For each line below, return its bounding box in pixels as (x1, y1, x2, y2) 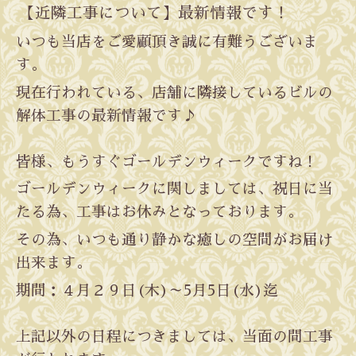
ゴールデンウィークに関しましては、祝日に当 (16, 181, 333, 197)
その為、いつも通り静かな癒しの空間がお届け (16, 232, 333, 248)
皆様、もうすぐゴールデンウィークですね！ (16, 153, 318, 169)
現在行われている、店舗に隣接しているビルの (16, 84, 333, 100)
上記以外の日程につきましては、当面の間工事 (16, 328, 333, 344)
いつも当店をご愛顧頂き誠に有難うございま (16, 33, 318, 49)
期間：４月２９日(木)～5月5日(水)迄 (16, 282, 278, 298)
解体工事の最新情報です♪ (16, 107, 197, 123)
